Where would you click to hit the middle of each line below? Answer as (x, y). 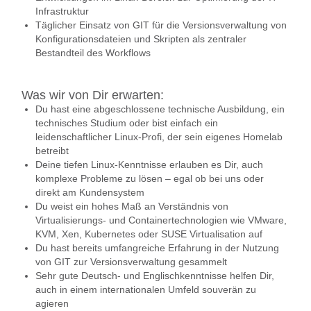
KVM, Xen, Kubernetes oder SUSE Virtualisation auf (149, 234)
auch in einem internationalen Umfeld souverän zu (146, 289)
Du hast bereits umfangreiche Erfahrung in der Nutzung (157, 248)
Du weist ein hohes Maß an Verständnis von (132, 206)
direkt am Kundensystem (90, 192)
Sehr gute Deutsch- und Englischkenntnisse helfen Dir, (155, 276)
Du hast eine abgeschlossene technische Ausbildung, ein (160, 109)
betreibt (52, 151)
